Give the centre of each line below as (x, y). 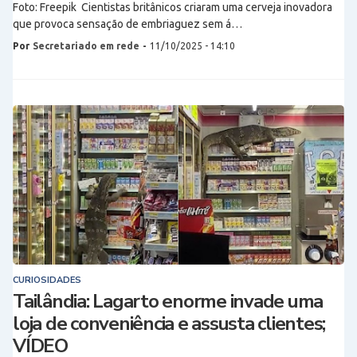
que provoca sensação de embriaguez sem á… (127, 24)
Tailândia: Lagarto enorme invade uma (168, 301)
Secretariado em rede (86, 46)
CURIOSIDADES (47, 280)
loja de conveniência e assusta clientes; (169, 324)
